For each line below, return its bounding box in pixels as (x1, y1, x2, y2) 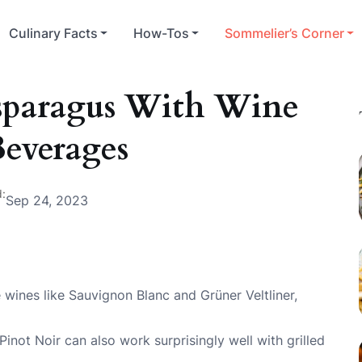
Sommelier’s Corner (225, 25, 345, 42)
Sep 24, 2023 (5, 192, 88, 209)
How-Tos (133, 25, 190, 42)
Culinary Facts (9, 25, 99, 42)
